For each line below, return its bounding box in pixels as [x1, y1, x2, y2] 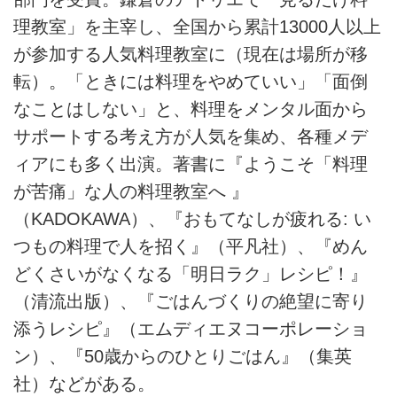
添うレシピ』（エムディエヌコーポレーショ [13, 319, 368, 339]
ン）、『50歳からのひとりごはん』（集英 [13, 346, 352, 367]
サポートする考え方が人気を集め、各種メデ [13, 127, 368, 147]
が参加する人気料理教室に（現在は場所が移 [13, 44, 368, 65]
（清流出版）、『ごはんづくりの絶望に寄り [13, 292, 368, 312]
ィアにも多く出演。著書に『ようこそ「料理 [13, 154, 368, 175]
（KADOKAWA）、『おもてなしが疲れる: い [13, 209, 371, 230]
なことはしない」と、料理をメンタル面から [13, 99, 368, 120]
